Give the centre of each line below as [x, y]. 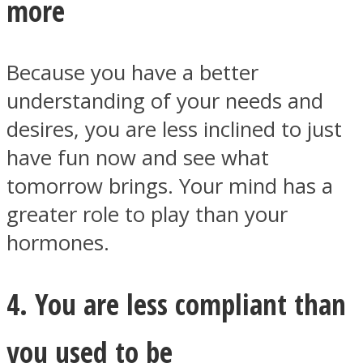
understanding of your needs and [165, 101]
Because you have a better [132, 73]
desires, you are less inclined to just [174, 130]
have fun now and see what [138, 158]
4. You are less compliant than [176, 304]
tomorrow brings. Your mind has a [170, 186]
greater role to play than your [147, 215]
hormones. [58, 243]
